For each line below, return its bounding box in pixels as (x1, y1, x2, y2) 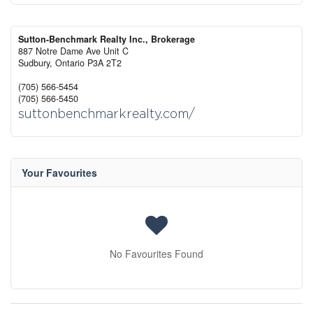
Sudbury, (18, 57, 55, 70)
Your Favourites (22, 166, 97, 180)
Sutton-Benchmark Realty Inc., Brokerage (18, 33, 195, 46)
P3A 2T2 (87, 57, 122, 70)
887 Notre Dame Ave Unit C (18, 45, 129, 58)
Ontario (55, 57, 85, 70)
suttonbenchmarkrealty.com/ (18, 106, 195, 122)
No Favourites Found (110, 247, 203, 261)
